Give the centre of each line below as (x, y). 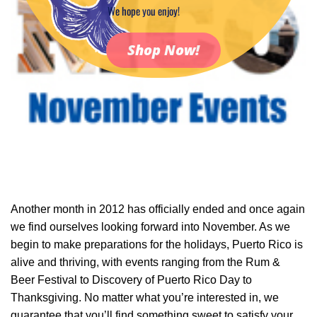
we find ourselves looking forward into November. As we (150, 226)
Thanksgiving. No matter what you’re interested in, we (145, 297)
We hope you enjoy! (142, 11)
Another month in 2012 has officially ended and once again (158, 209)
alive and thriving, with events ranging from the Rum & (145, 262)
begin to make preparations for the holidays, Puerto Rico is (157, 244)
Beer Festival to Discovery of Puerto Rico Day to (131, 279)
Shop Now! (163, 50)
